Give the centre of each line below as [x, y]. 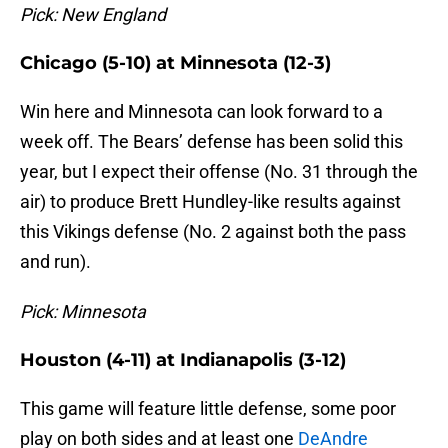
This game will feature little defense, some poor [208, 409]
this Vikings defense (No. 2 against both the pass [213, 232]
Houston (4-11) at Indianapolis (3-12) [183, 360]
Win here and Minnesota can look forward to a [201, 112]
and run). [55, 262]
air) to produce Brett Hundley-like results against [210, 202]
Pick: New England [93, 15]
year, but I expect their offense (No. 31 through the [219, 172]
